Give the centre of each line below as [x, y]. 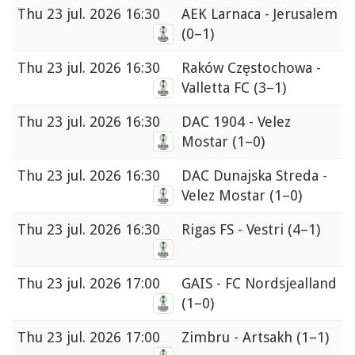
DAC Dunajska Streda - [254, 176]
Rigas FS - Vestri [235, 230]
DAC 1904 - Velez [236, 122]
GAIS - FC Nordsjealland [259, 284]
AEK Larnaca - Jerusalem [260, 14]
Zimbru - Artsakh [239, 338]
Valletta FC [218, 88]
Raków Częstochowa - [251, 68]
